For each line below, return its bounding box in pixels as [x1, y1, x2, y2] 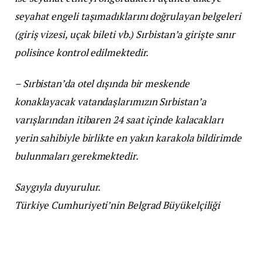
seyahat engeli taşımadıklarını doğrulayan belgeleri [15, 9, 241, 23]
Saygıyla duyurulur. [15, 180, 101, 194]
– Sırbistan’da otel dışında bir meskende [15, 76, 189, 90]
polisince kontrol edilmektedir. [15, 45, 149, 59]
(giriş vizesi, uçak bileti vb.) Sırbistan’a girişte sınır [15, 27, 236, 41]
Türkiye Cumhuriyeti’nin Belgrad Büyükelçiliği [15, 198, 220, 212]
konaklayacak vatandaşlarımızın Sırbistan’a [15, 94, 206, 108]
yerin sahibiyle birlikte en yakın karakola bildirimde [15, 130, 242, 144]
